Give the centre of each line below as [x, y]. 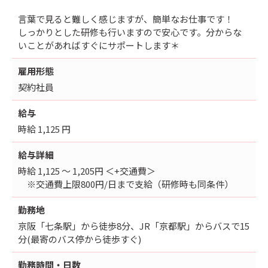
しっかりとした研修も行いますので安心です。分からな [130, 32]
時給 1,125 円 [44, 129]
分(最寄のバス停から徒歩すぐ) [80, 239]
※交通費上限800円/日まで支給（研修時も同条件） [126, 184]
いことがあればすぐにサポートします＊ [99, 45]
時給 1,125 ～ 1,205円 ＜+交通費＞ [87, 170]
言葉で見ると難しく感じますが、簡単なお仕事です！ [126, 19]
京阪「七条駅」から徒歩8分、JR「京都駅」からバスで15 [134, 226]
